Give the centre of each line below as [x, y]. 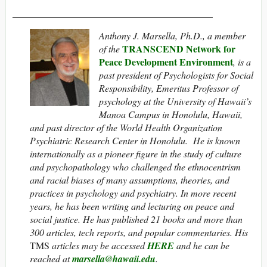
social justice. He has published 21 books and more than [136, 219]
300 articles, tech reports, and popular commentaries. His [139, 232]
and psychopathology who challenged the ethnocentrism [135, 166]
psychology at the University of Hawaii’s [175, 101]
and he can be [202, 245]
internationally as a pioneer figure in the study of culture [136, 153]
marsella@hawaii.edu [114, 258]
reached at [51, 258]
